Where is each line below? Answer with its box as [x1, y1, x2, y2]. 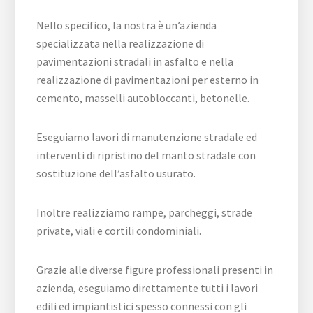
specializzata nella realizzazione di [36, 36, 205, 50]
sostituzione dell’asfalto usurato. [36, 166, 196, 180]
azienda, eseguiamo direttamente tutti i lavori [36, 281, 259, 295]
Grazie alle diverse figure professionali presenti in [36, 263, 274, 277]
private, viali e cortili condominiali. [36, 224, 202, 238]
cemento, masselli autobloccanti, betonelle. [36, 91, 250, 105]
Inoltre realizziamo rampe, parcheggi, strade [36, 205, 253, 219]
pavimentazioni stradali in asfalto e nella [36, 54, 234, 68]
